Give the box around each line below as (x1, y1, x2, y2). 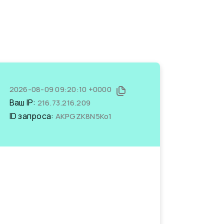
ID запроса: (9, 110, 55, 121)
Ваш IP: (9, 97, 37, 108)
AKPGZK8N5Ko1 (55, 111, 112, 121)
